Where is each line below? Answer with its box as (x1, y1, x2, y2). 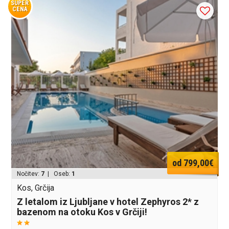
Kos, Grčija (17, 183, 55, 193)
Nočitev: (17, 170, 41, 178)
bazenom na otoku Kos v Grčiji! (17, 207, 148, 218)
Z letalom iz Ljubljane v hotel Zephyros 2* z (17, 196, 199, 208)
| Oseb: (44, 170, 72, 178)
